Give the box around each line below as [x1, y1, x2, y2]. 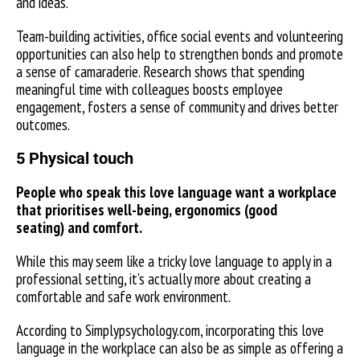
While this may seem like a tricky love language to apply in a [16, 252, 332, 271]
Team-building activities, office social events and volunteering [16, 27, 343, 46]
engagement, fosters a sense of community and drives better [16, 97, 338, 117]
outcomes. [16, 115, 72, 134]
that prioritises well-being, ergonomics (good [16, 200, 277, 219]
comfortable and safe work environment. [16, 287, 233, 306]
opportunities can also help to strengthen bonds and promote [16, 44, 343, 63]
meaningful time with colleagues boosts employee [16, 80, 283, 99]
